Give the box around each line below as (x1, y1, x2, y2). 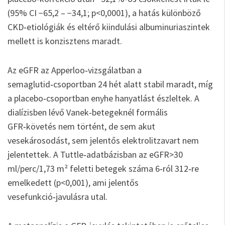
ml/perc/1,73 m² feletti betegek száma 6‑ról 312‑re (8, 163, 199, 174)
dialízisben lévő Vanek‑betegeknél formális (8, 106, 168, 118)
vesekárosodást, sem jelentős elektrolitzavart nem (8, 135, 199, 146)
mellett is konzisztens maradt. (8, 35, 122, 47)
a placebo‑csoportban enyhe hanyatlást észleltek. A (8, 92, 199, 104)
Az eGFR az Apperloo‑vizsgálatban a (8, 64, 142, 76)
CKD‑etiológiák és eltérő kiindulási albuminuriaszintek (8, 21, 210, 33)
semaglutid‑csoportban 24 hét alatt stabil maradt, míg (8, 78, 213, 90)
